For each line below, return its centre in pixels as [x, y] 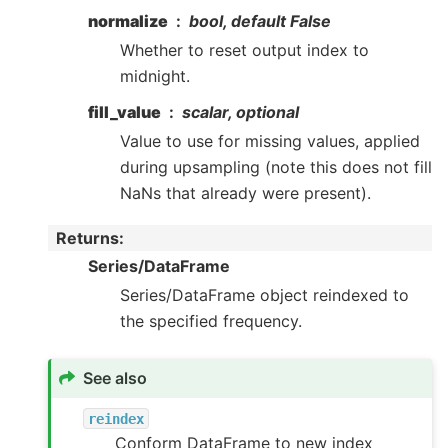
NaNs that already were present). [245, 193]
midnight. [155, 76]
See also [115, 378]
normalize [128, 21]
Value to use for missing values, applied [270, 141]
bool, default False [260, 21]
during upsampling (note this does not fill [276, 167]
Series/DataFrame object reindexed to [264, 294]
